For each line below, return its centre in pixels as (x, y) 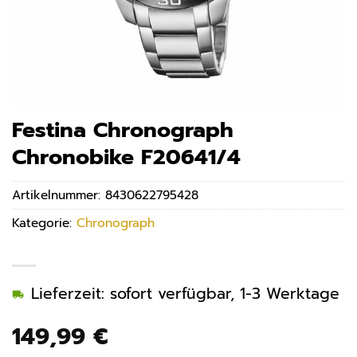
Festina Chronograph (123, 130)
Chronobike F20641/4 (126, 157)
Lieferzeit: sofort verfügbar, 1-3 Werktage (185, 294)
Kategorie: (44, 223)
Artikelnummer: (59, 195)
